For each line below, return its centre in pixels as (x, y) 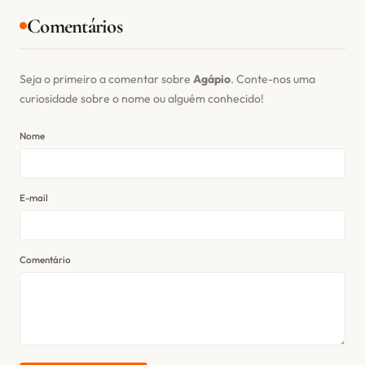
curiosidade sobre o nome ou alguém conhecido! (142, 98)
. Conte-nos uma (273, 79)
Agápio (212, 79)
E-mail (34, 197)
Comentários (75, 26)
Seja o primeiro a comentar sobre (106, 79)
